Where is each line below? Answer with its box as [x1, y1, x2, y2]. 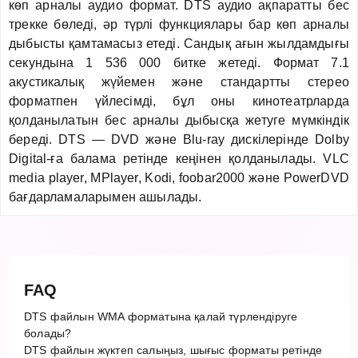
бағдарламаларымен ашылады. [9, 189, 202, 204]
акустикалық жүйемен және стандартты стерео [9, 74, 349, 89]
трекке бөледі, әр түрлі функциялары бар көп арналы [9, 17, 349, 31]
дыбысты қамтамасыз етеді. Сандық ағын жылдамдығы [9, 36, 349, 50]
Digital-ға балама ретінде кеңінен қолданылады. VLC [9, 151, 349, 165]
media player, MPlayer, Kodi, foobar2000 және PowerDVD [9, 170, 349, 185]
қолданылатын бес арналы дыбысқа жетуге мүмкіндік [9, 113, 349, 127]
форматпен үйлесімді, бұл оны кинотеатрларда [9, 93, 349, 108]
